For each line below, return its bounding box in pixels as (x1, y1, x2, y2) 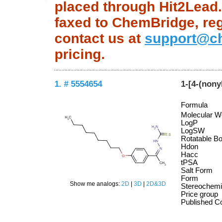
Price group (181, 190, 218, 198)
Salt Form (181, 166, 213, 174)
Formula (181, 101, 208, 109)
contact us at (55, 31, 145, 47)
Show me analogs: (69, 180, 121, 187)
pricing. (55, 47, 105, 62)
